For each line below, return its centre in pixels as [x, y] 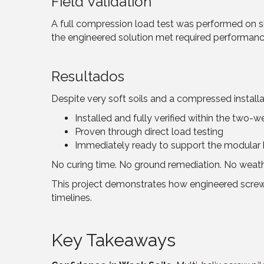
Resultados [88, 77]
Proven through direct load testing [149, 132]
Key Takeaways [113, 240]
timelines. [72, 198]
